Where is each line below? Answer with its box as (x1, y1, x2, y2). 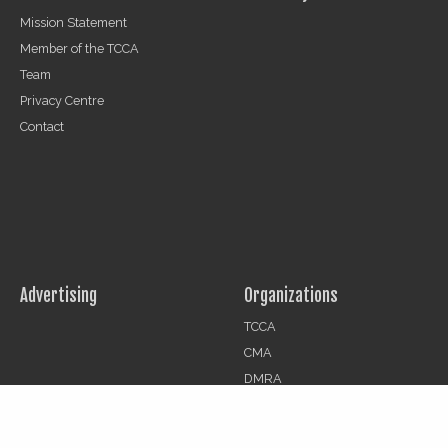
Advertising (20, 285, 97, 307)
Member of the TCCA (20, 41, 139, 57)
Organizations (244, 285, 338, 307)
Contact (20, 119, 64, 135)
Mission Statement (20, 15, 127, 31)
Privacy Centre (20, 93, 104, 109)
